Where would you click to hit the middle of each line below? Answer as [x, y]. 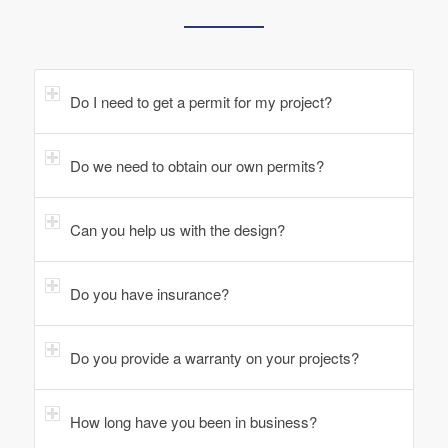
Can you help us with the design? [177, 229]
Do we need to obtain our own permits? [196, 165]
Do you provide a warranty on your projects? [214, 357]
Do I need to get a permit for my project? [200, 101]
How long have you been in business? [193, 421]
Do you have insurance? [149, 293]
